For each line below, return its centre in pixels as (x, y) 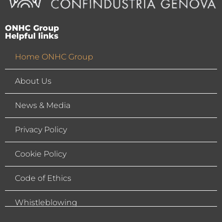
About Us (33, 81)
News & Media (43, 106)
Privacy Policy (41, 130)
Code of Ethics (43, 178)
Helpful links (32, 36)
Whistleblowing (46, 203)
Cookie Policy (41, 154)
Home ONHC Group (54, 57)
